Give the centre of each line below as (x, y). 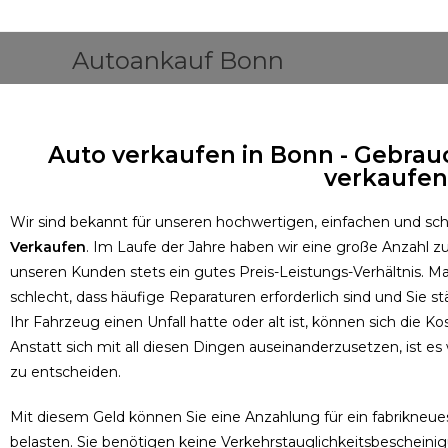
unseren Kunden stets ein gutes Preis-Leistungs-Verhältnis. (219, 272)
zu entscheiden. (65, 372)
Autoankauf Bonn (178, 60)
